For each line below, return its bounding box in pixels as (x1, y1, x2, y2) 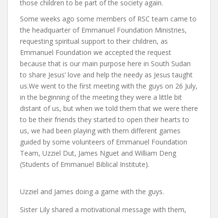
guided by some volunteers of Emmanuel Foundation (20, 137, 187, 147)
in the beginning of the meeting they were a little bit (20, 92, 182, 102)
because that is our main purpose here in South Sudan (20, 59, 191, 69)
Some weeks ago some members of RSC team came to (20, 14, 197, 24)
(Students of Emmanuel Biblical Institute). (20, 160, 149, 169)
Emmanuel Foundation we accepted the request (20, 48, 171, 57)
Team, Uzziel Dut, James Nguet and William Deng (20, 148, 176, 158)
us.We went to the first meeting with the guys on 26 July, (20, 81, 198, 91)
